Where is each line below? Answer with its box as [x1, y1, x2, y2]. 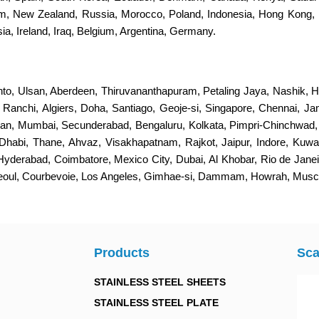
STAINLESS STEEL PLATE [94, 297, 219, 308]
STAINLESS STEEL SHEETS [94, 276, 226, 288]
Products [94, 246, 150, 260]
